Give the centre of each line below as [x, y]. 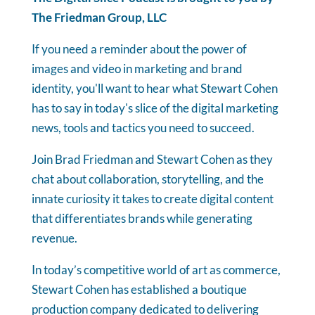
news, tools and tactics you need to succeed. [143, 127]
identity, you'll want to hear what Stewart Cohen [154, 88]
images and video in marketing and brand [137, 68]
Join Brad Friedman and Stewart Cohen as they [152, 159]
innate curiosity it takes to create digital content [152, 198]
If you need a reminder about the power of [139, 49]
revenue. [54, 238]
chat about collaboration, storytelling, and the [147, 179]
